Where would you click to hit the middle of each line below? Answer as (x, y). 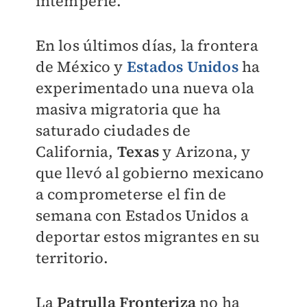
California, (76, 152)
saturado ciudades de (113, 131)
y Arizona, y (205, 152)
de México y (81, 67)
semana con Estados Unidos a (142, 216)
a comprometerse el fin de (131, 194)
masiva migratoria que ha (128, 109)
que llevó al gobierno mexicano (150, 173)
